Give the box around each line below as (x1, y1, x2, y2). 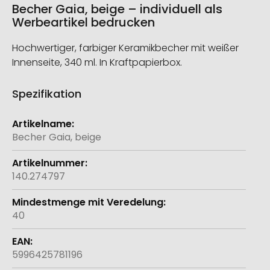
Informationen (11, 124, 80, 138)
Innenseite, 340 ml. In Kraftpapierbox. (12, 55, 182, 70)
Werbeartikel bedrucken (12, 14, 155, 31)
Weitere (11, 110, 49, 125)
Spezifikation (12, 86, 81, 102)
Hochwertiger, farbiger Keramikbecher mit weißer (12, 41, 239, 55)
